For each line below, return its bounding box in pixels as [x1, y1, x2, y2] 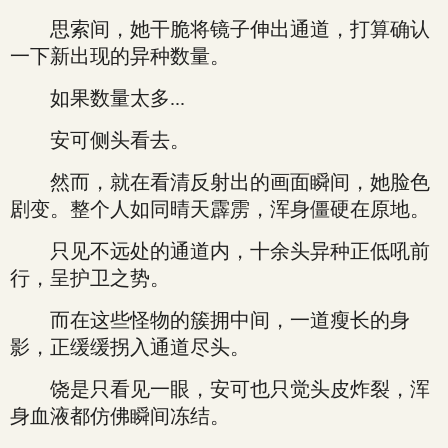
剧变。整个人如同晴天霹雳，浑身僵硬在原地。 [10, 198, 430, 220]
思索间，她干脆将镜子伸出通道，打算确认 [10, 18, 430, 40]
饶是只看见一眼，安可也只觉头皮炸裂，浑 [10, 378, 430, 400]
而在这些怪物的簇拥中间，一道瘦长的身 [10, 309, 410, 331]
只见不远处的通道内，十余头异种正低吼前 [10, 240, 430, 262]
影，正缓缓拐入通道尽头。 [10, 336, 250, 358]
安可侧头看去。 [10, 129, 190, 151]
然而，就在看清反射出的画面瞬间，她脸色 [10, 171, 430, 193]
